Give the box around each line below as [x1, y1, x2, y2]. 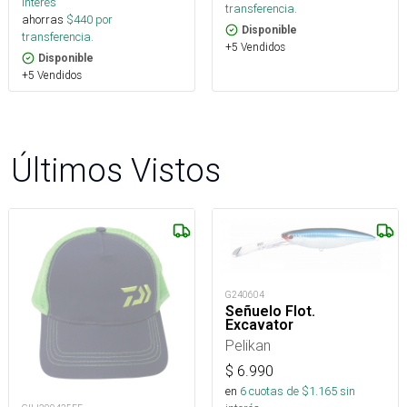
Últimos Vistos [11, 150, 221, 191]
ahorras [22, 12, 64, 28]
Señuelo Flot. [225, 303, 315, 321]
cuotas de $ [246, 383, 309, 400]
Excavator [225, 316, 293, 334]
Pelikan [225, 336, 271, 355]
